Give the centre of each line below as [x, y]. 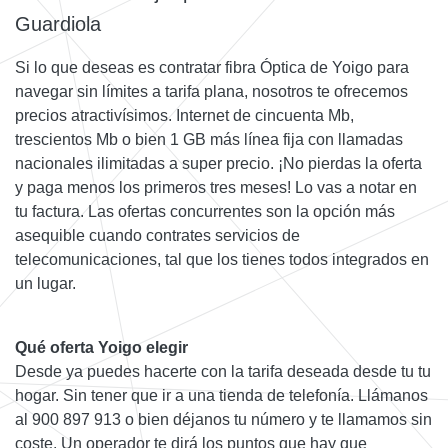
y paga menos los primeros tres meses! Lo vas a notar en [216, 188]
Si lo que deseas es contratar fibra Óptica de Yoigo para [212, 68]
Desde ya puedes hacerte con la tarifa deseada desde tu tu [223, 372]
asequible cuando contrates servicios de [157, 236]
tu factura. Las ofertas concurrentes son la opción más [205, 212]
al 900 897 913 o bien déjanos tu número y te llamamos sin [223, 420]
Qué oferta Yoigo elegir [101, 348]
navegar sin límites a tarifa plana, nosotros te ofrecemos [211, 92]
